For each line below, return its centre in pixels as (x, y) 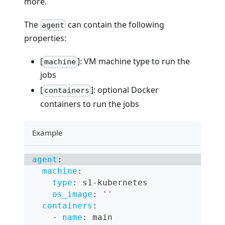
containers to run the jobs (90, 104)
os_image (72, 194)
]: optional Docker (125, 90)
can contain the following (115, 24)
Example (47, 132)
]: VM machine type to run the (134, 62)
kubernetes (123, 182)
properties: (45, 38)
